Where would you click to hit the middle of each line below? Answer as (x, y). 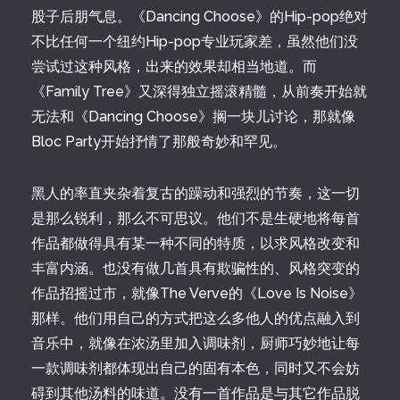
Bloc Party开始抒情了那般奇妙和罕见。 (159, 142)
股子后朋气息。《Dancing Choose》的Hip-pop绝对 (200, 17)
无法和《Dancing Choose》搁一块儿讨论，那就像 (193, 117)
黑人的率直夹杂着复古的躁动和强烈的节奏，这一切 (196, 193)
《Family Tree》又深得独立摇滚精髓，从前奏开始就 (199, 92)
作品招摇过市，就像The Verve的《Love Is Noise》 (197, 293)
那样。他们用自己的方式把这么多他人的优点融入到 (196, 318)
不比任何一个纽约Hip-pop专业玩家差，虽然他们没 (195, 42)
